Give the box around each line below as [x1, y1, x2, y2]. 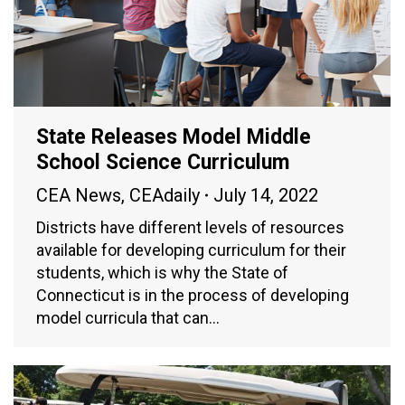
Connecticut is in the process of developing [36, 285, 349, 305]
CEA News [36, 184, 121, 206]
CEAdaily [129, 184, 200, 206]
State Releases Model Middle [36, 124, 311, 149]
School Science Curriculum [36, 149, 289, 174]
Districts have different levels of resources [36, 217, 344, 237]
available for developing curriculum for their [36, 240, 346, 259]
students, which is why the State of [36, 262, 288, 282]
